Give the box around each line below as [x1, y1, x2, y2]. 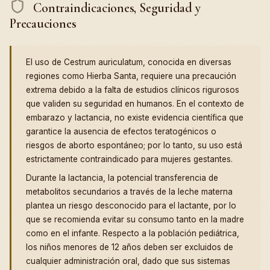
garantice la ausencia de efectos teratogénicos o [26, 127, 216, 137]
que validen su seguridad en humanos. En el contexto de [26, 99, 244, 109]
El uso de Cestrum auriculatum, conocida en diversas [26, 57, 231, 67]
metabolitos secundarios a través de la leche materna [26, 187, 233, 197]
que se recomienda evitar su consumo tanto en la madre [26, 215, 244, 225]
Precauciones [10, 16, 77, 32]
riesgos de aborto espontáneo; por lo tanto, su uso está [26, 140, 242, 151]
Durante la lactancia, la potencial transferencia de [26, 173, 218, 183]
